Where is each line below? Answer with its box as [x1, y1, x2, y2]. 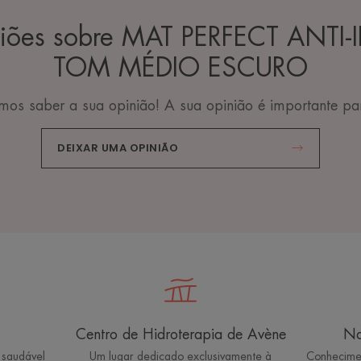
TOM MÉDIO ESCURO [53, 55, 308, 81]
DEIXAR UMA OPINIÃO [57, 140, 179, 156]
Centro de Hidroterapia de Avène [75, 326, 286, 342]
